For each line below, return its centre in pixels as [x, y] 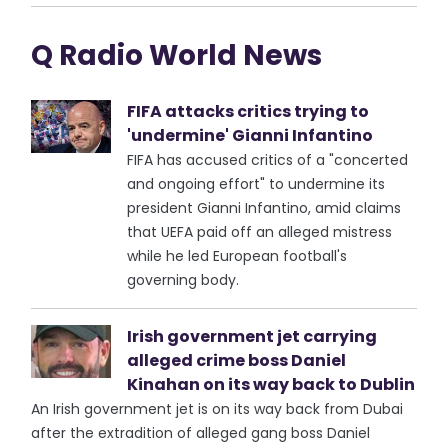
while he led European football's [237, 256]
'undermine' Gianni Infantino [250, 135]
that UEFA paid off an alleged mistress [260, 232]
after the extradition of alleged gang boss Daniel [201, 433]
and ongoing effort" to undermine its [256, 184]
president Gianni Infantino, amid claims [264, 208]
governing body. [183, 280]
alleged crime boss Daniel [237, 360]
